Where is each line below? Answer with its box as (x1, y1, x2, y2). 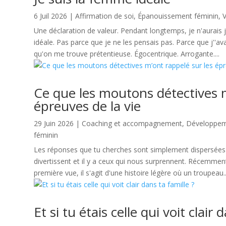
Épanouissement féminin (138, 11, 219, 21)
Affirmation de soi (75, 11, 134, 21)
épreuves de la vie (34, 97, 141, 116)
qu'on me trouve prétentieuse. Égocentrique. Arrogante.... (34, 49, 220, 59)
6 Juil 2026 (34, 11, 68, 21)
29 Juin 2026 (34, 119, 74, 129)
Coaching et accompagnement (82, 119, 183, 129)
